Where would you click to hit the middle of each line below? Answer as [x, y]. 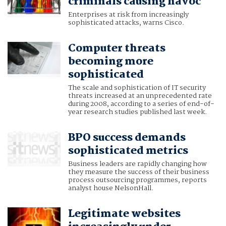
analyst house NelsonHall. [110, 188]
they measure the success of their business [138, 172]
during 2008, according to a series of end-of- [141, 104]
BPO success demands [127, 138]
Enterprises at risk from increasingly [128, 15]
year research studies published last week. [137, 112]
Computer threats [117, 49]
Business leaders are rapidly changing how [137, 164]
